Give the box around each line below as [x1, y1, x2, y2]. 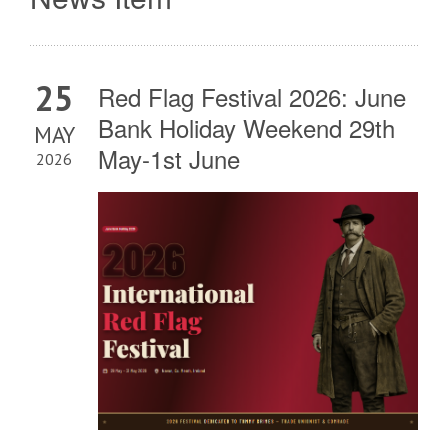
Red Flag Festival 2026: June [98, 79, 406, 115]
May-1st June [98, 141, 240, 177]
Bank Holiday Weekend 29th [98, 110, 395, 146]
